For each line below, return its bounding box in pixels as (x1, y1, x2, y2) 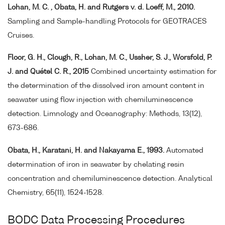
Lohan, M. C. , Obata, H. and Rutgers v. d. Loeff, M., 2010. (8, 4, 195, 11)
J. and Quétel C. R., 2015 (8, 68, 89, 76)
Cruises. (8, 32, 34, 39)
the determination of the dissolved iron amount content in (8, 82, 204, 90)
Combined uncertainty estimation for (89, 68, 216, 76)
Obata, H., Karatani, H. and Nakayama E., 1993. (8, 147, 164, 155)
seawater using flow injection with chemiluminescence (8, 96, 193, 104)
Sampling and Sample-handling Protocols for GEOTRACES (8, 18, 206, 25)
